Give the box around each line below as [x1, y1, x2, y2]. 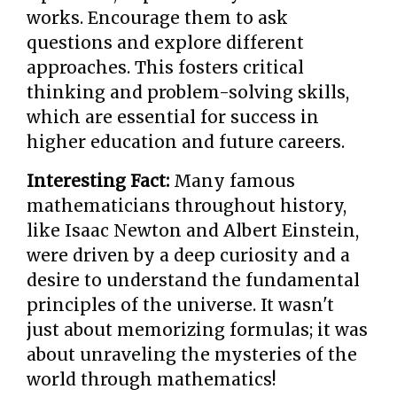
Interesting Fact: [27, 170, 169, 191]
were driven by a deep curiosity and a [27, 245, 350, 266]
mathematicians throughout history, [27, 195, 346, 216]
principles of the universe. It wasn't [27, 294, 334, 315]
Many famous [169, 170, 295, 191]
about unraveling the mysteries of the [27, 344, 357, 365]
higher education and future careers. [27, 131, 345, 152]
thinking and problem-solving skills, [27, 82, 349, 103]
